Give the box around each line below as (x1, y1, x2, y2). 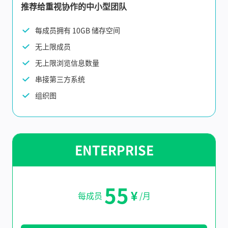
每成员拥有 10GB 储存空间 (35, 25, 120, 35)
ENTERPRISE (74, 140, 154, 159)
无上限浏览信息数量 (35, 58, 99, 68)
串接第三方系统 (35, 74, 85, 84)
